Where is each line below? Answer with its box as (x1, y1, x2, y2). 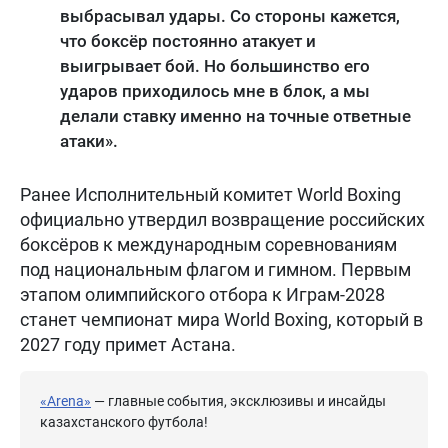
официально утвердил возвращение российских (20, 209, 425, 231)
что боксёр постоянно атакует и (60, 31, 316, 52)
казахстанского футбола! (40, 414, 208, 431)
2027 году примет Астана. (20, 334, 236, 356)
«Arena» (40, 393, 91, 410)
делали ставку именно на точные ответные (60, 106, 411, 127)
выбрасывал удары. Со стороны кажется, (60, 6, 400, 27)
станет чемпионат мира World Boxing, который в (20, 309, 423, 331)
